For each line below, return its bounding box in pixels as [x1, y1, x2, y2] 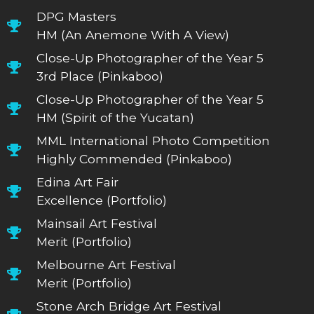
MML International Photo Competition [36, 132, 271, 148]
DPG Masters [36, 8, 117, 24]
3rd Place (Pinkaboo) [36, 68, 164, 83]
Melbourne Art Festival [36, 257, 177, 272]
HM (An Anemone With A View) [36, 27, 230, 42]
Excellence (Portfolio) [36, 192, 168, 207]
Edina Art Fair [36, 174, 119, 189]
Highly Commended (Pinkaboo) [36, 151, 233, 166]
